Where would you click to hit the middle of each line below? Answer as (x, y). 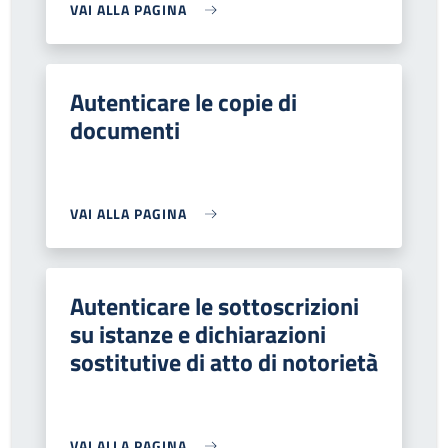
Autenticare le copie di (183, 102)
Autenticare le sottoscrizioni (214, 306)
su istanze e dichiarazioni (198, 334)
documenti (125, 130)
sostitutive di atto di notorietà (224, 362)
